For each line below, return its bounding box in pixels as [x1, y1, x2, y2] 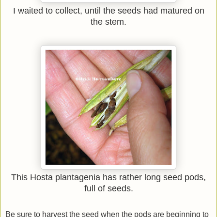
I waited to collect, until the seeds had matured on [13, 6, 204, 16]
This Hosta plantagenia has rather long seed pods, [11, 172, 206, 183]
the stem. [91, 17, 126, 27]
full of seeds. [84, 184, 133, 194]
